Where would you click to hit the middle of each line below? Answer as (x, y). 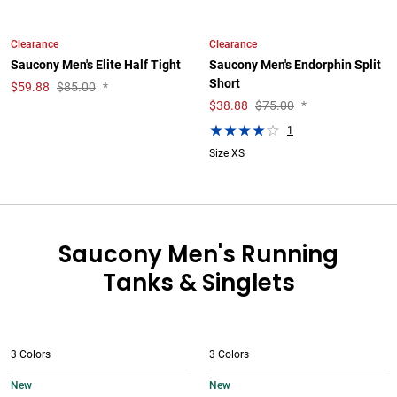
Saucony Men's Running (198, 254)
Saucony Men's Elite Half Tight (96, 65)
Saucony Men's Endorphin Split (295, 65)
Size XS (227, 153)
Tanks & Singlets (198, 283)
